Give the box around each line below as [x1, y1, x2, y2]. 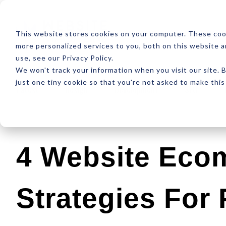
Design [65, 82, 88, 96]
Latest [16, 82, 39, 96]
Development [114, 82, 158, 96]
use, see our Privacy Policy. [15, 53, 114, 62]
